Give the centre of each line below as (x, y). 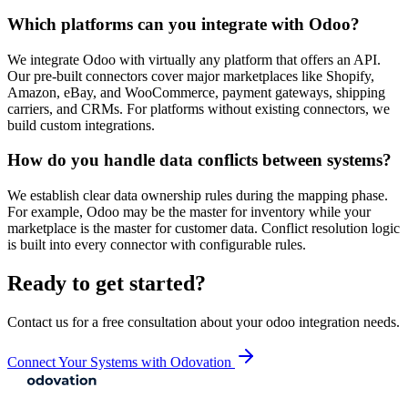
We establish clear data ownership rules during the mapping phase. (198, 195)
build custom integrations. (81, 125)
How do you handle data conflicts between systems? (199, 160)
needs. (380, 321)
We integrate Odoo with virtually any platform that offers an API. (194, 59)
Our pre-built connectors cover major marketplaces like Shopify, (191, 76)
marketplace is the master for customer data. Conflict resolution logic (204, 228)
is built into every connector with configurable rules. (157, 245)
